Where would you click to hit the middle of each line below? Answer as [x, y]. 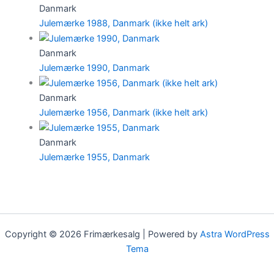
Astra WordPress [235, 234]
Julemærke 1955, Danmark [94, 157]
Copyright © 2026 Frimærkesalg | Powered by [102, 234]
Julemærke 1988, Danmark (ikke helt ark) [123, 23]
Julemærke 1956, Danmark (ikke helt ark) [123, 112]
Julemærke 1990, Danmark [94, 68]
